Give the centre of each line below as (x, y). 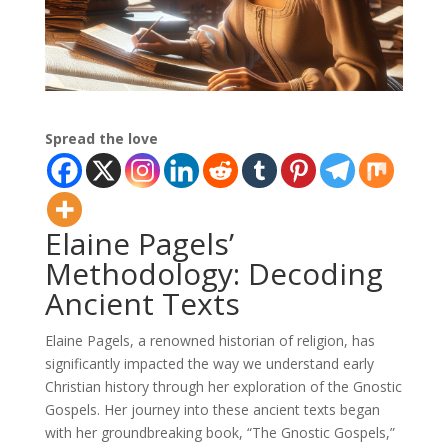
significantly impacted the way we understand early (209, 364)
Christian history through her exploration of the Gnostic (223, 387)
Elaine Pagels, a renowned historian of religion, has (209, 341)
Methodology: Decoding (213, 274)
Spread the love (101, 139)
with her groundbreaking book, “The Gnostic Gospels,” (219, 433)
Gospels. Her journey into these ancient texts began (212, 410)
